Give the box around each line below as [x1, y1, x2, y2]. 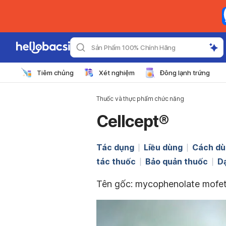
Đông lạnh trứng [160, 68, 210, 77]
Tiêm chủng [37, 68, 74, 77]
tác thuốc [96, 156, 136, 166]
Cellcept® [96, 111, 169, 131]
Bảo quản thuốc [145, 156, 208, 166]
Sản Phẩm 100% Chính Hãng [91, 43, 176, 51]
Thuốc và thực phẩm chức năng [96, 95, 184, 102]
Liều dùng [144, 142, 183, 152]
